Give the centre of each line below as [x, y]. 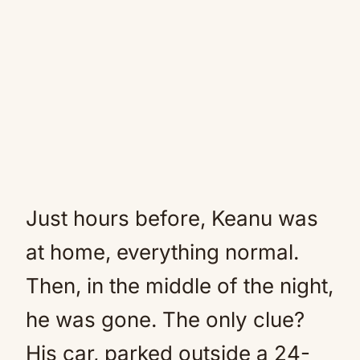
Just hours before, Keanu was [172, 218]
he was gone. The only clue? [165, 319]
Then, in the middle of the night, [180, 286]
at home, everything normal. [162, 252]
